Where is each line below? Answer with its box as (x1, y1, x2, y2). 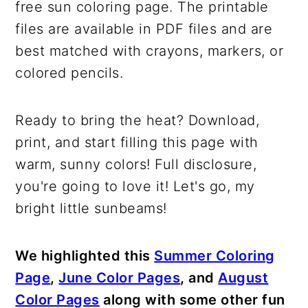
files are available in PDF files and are (15, 20, 273, 37)
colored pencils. (15, 64, 124, 81)
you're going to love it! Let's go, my (15, 177, 255, 195)
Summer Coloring (154, 247, 275, 264)
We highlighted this (15, 247, 155, 264)
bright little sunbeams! (15, 199, 167, 217)
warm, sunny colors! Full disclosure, (15, 155, 257, 173)
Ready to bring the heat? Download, (15, 111, 260, 129)
